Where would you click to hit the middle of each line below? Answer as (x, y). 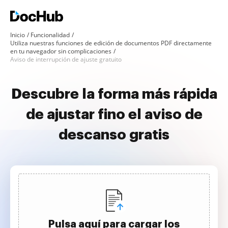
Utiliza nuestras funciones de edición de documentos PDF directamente (111, 43)
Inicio (18, 35)
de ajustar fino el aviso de (114, 115)
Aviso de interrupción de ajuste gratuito (66, 59)
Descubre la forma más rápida (114, 94)
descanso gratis (114, 135)
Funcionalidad (50, 35)
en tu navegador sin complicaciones (61, 51)
